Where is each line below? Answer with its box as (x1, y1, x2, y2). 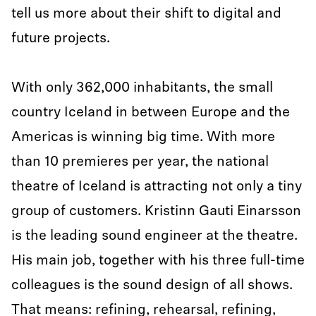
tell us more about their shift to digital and (11, 7, 281, 21)
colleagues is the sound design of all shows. (11, 279, 293, 293)
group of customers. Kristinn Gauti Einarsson (11, 205, 301, 219)
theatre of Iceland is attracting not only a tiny (11, 180, 302, 194)
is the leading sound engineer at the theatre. (11, 229, 298, 243)
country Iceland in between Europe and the (11, 106, 290, 120)
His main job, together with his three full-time (11, 254, 305, 268)
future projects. (11, 32, 110, 46)
